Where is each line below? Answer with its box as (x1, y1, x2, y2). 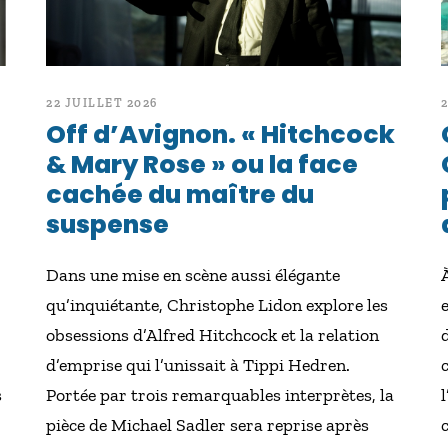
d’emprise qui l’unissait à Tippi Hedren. (46, 354, 351, 376)
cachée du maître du (46, 177, 315, 212)
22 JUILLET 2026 (46, 96, 158, 110)
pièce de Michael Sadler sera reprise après (46, 414, 370, 436)
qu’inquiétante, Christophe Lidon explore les (46, 294, 389, 316)
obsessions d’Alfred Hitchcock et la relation (46, 324, 380, 346)
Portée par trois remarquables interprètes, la (46, 384, 395, 406)
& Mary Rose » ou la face (46, 147, 359, 182)
